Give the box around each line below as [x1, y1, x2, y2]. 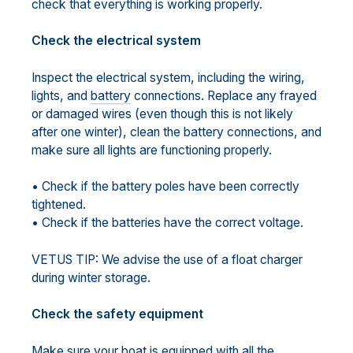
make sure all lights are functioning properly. [32, 142, 272, 158]
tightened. [32, 197, 86, 213]
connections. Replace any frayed [131, 87, 317, 103]
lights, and [32, 87, 91, 103]
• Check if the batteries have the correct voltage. [32, 215, 303, 231]
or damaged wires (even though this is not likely [32, 106, 293, 121]
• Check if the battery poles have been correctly [32, 179, 299, 195]
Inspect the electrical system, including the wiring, [32, 69, 305, 85]
